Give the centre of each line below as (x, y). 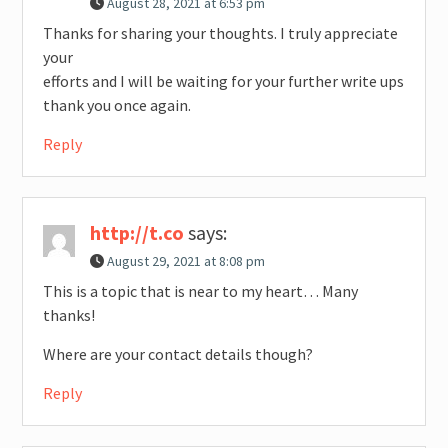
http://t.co (136, 233)
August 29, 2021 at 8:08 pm (185, 261)
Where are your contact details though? (177, 354)
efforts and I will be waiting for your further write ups (223, 81)
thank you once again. (116, 105)
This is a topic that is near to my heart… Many (200, 291)
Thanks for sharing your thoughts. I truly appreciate (220, 33)
